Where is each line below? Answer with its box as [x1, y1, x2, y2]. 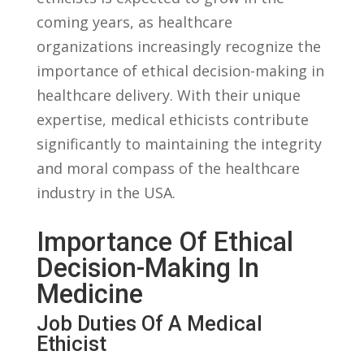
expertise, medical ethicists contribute [36, 109, 309, 129]
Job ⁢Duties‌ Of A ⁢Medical [36, 311, 262, 336]
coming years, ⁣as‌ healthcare [36, 11, 232, 32]
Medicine [36, 278, 143, 310]
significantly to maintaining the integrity [36, 133, 322, 154]
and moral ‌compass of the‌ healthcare [36, 158, 300, 178]
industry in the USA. [36, 182, 175, 202]
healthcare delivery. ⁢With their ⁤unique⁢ [36, 84, 301, 105]
